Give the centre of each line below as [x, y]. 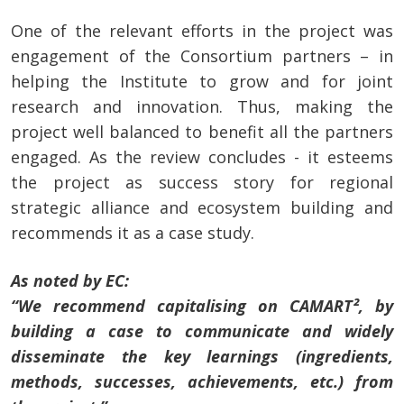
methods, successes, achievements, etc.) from [202, 382]
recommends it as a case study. [133, 233]
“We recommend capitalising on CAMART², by [202, 306]
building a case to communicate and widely [202, 331]
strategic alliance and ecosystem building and [202, 208]
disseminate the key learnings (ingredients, [202, 357]
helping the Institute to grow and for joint [202, 82]
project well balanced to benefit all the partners [202, 132]
